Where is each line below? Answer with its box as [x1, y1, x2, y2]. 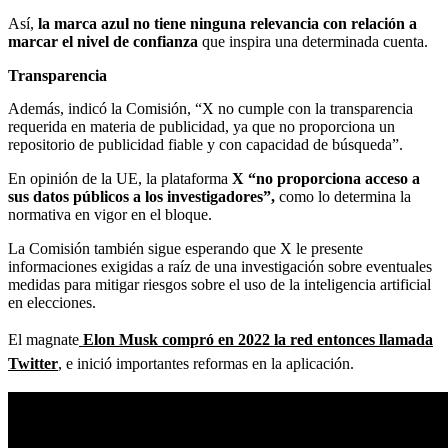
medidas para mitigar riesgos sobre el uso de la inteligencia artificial [8, 275, 431, 293]
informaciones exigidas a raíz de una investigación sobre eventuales [8, 257, 432, 275]
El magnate [8, 330, 79, 348]
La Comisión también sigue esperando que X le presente [8, 239, 363, 257]
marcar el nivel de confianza [8, 32, 202, 50]
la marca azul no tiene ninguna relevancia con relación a [38, 14, 417, 32]
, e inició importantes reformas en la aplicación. [58, 354, 354, 372]
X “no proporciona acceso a [232, 169, 420, 187]
